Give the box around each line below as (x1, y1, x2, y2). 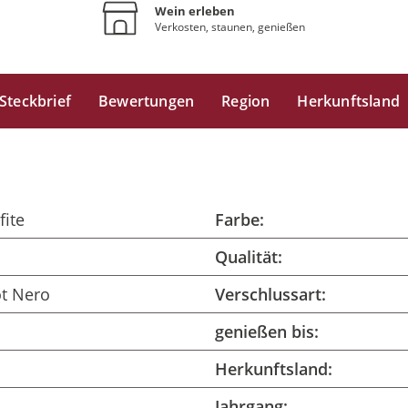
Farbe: (215, 209, 264, 230)
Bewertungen (97, 91, 195, 111)
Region (221, 91, 270, 111)
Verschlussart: (215, 283, 326, 305)
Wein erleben (155, 2, 236, 19)
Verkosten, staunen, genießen (155, 18, 306, 35)
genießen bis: (215, 321, 319, 342)
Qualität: (215, 246, 282, 268)
